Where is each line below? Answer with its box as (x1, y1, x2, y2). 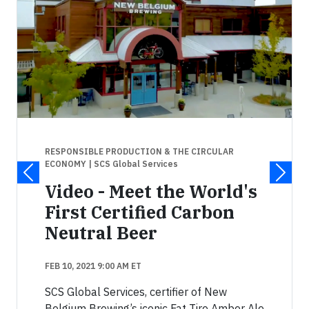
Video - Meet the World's (45, 179, 257, 203)
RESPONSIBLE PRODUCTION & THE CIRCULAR (45, 146, 234, 157)
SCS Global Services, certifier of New (45, 284, 227, 299)
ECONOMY (45, 158, 88, 169)
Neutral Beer (45, 221, 157, 244)
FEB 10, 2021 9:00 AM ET (45, 260, 141, 271)
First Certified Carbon (45, 200, 235, 223)
